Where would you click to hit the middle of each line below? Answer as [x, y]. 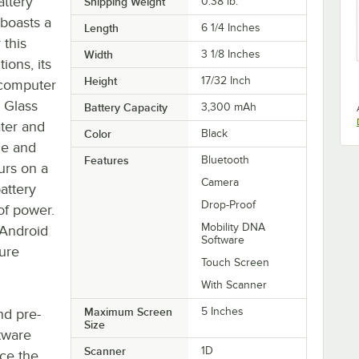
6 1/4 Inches [231, 27]
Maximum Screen [128, 311]
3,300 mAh [229, 107]
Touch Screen [236, 262]
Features [106, 160]
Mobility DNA [234, 227]
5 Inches [223, 311]
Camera [220, 182]
